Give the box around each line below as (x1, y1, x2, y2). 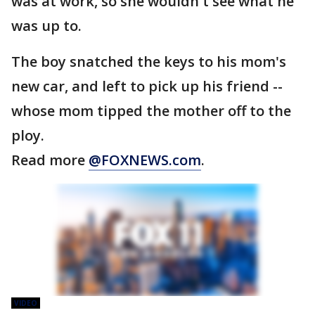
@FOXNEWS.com (89, 150, 201, 169)
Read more (11, 150, 89, 169)
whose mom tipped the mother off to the (11, 101, 291, 120)
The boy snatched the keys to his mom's (11, 52, 286, 71)
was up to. (11, 16, 82, 35)
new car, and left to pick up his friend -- (11, 77, 283, 96)
